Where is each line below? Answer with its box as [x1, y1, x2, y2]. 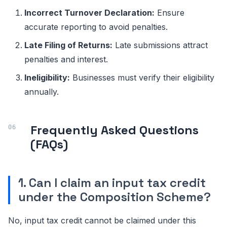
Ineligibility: [24, 72, 70, 83]
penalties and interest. [24, 54, 108, 64]
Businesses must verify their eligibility [70, 72, 214, 83]
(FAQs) [30, 136, 68, 152]
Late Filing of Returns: [24, 40, 112, 50]
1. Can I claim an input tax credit [18, 174, 206, 191]
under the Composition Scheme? [18, 188, 211, 205]
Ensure [155, 7, 184, 18]
